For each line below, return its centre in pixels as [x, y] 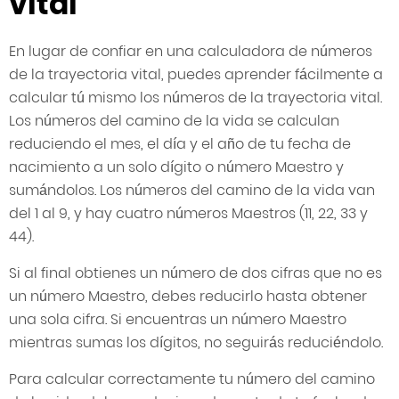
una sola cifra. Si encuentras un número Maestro [178, 320]
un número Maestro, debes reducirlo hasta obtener [188, 297]
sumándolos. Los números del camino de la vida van [192, 191]
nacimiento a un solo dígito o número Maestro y [176, 167]
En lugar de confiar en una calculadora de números [191, 52]
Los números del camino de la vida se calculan [174, 121]
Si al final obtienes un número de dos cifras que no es [195, 273]
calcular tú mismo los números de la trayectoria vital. [195, 98]
